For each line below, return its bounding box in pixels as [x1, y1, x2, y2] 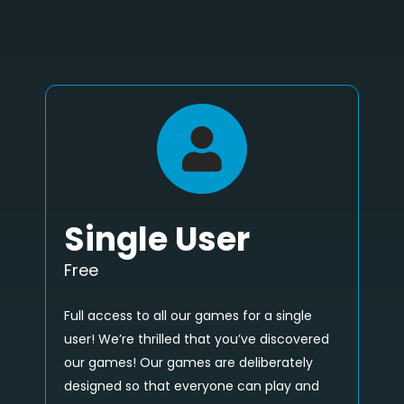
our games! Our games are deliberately [64, 353, 313, 372]
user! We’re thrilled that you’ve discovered [64, 330, 329, 349]
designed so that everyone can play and [64, 377, 319, 396]
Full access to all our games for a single [64, 307, 312, 326]
